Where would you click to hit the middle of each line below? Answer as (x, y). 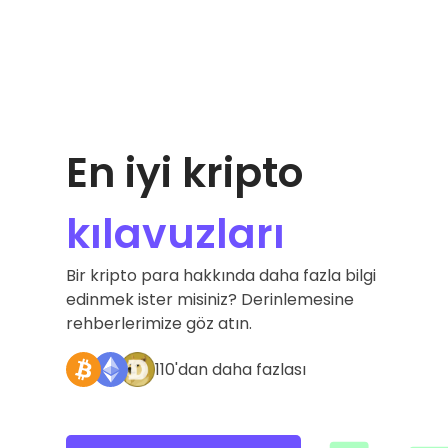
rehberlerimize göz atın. (158, 323)
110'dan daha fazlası (230, 369)
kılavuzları (175, 233)
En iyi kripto (184, 172)
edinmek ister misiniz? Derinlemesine (209, 299)
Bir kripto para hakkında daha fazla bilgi (220, 275)
